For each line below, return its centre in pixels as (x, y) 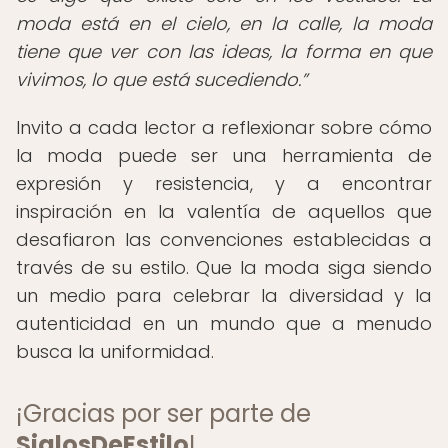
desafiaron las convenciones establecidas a (224, 239)
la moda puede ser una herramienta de (224, 155)
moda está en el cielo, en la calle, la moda (224, 23)
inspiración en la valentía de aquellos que (224, 211)
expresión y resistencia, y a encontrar (224, 183)
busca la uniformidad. (115, 351)
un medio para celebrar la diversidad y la (224, 295)
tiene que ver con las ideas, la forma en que (224, 51)
